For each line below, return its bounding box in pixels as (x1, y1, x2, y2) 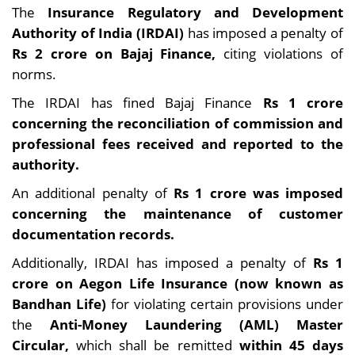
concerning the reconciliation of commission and (12, 113, 343, 133)
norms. (12, 64, 56, 84)
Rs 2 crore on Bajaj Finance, (12, 44, 224, 63)
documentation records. (12, 224, 174, 244)
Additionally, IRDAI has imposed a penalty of (12, 253, 313, 273)
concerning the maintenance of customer (12, 204, 343, 223)
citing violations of (223, 44, 343, 63)
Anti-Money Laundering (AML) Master (50, 315, 343, 334)
